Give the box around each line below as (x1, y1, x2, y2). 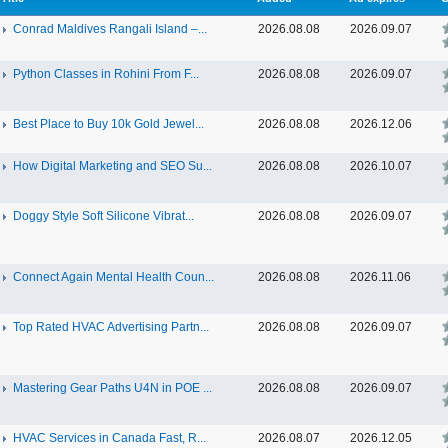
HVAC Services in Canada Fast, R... (13, 431, 206, 445)
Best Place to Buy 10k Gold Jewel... (13, 117, 204, 131)
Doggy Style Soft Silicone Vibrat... (13, 209, 194, 223)
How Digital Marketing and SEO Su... (13, 159, 212, 173)
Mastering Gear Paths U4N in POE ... (13, 381, 212, 395)
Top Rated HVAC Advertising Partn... (13, 320, 209, 334)
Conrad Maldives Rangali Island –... (13, 22, 207, 36)
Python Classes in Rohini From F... (13, 67, 199, 81)
